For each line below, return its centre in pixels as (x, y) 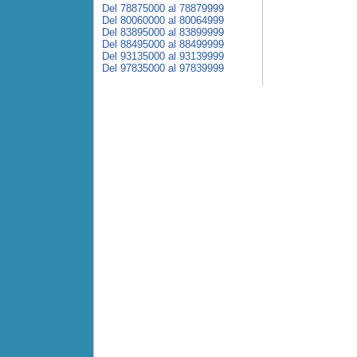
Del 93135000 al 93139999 (163, 56)
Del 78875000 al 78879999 (163, 8)
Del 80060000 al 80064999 (163, 20)
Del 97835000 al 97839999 (163, 68)
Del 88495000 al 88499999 (163, 44)
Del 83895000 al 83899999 (163, 32)
